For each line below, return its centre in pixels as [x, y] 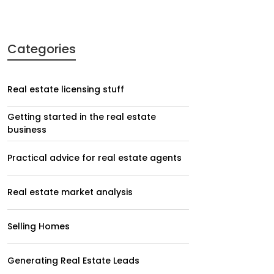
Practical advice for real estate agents [94, 157]
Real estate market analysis [70, 192]
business [27, 130]
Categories [42, 49]
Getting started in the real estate [82, 117]
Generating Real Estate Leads [73, 260]
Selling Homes [39, 226]
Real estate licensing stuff [66, 89]
